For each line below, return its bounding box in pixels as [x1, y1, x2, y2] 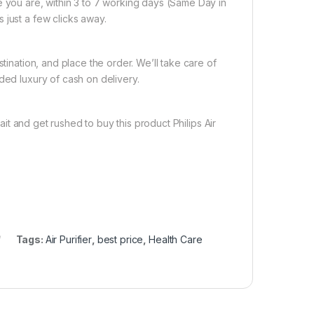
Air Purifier [45, 233, 93, 246]
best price [97, 233, 144, 246]
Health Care [149, 233, 203, 246]
